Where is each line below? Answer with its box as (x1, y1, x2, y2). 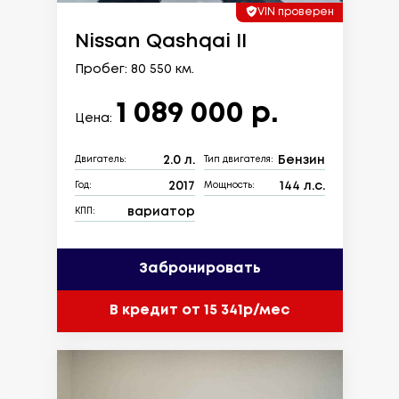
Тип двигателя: (204, 156, 273, 165)
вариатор (127, 206, 195, 217)
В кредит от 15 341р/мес (110, 304, 289, 318)
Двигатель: (74, 156, 126, 165)
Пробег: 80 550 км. (74, 63, 194, 75)
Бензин (277, 154, 325, 166)
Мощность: (204, 182, 255, 191)
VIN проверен (256, 6, 334, 17)
